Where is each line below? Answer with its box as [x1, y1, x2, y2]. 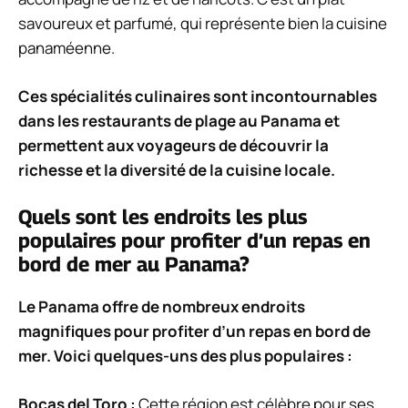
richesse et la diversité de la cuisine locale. [18, 158, 335, 180]
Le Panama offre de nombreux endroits [18, 296, 305, 318]
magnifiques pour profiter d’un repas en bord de [18, 321, 371, 342]
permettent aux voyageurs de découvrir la [18, 134, 329, 156]
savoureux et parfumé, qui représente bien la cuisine [18, 13, 387, 35]
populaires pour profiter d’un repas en [18, 229, 371, 253]
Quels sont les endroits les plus [18, 205, 307, 229]
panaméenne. [18, 37, 115, 59]
